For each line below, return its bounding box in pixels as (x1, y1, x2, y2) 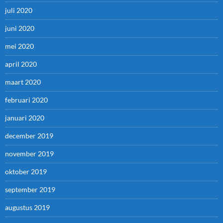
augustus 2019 (5, 203, 50, 212)
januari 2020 (5, 113, 44, 122)
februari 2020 (5, 96, 48, 105)
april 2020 (5, 60, 37, 69)
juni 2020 (5, 24, 34, 33)
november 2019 (5, 149, 54, 158)
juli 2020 (5, 6, 32, 15)
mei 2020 (5, 42, 34, 51)
